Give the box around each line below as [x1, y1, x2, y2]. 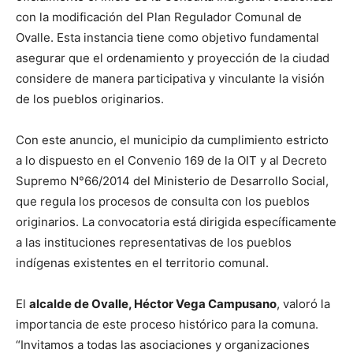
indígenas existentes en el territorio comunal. [16, 255, 269, 271]
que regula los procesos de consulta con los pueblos [16, 194, 310, 210]
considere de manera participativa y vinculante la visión [16, 71, 325, 87]
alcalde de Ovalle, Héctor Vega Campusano [29, 296, 277, 312]
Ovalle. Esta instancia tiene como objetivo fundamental [16, 30, 319, 46]
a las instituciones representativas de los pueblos [16, 235, 292, 251]
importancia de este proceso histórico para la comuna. [16, 317, 318, 333]
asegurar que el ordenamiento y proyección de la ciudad [16, 50, 329, 66]
